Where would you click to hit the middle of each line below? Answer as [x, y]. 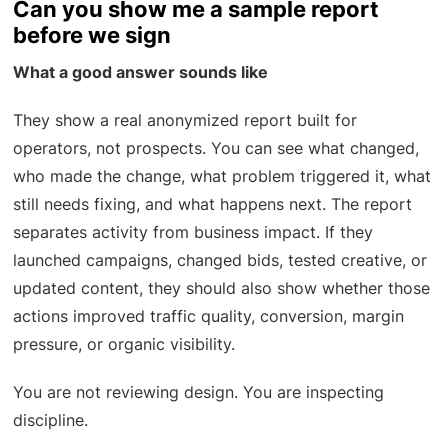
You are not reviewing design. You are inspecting [199, 392]
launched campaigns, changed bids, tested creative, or [220, 260]
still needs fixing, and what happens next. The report [213, 204]
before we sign [92, 35]
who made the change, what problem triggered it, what [222, 176]
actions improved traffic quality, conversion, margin [209, 316]
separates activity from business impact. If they [193, 232]
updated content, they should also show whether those [222, 288]
